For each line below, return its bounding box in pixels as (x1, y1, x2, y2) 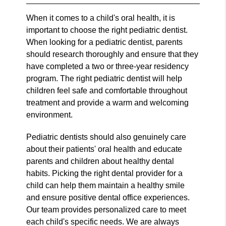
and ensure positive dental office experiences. (26, 193, 190, 202)
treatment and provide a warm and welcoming (26, 98, 189, 107)
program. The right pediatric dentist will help (26, 74, 183, 83)
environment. (26, 110, 73, 119)
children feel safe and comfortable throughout (26, 86, 188, 95)
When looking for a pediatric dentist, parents (26, 37, 183, 46)
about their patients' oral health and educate (26, 144, 183, 153)
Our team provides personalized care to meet (26, 205, 187, 214)
